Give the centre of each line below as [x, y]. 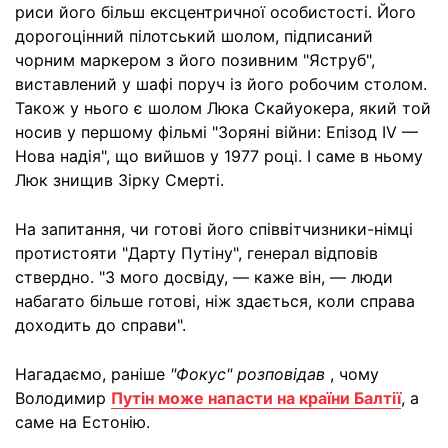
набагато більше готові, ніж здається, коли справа [215, 301]
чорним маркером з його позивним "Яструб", [195, 60]
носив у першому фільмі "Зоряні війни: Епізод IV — [216, 132]
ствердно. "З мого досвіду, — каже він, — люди [204, 277]
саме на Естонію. [82, 422]
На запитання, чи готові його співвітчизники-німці [214, 229]
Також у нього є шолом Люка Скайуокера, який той [223, 108]
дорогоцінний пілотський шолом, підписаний [194, 36]
